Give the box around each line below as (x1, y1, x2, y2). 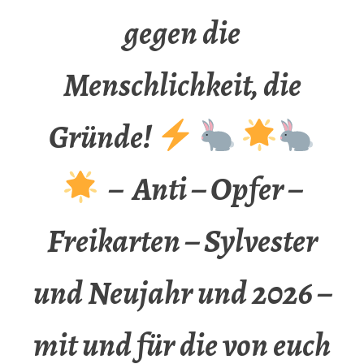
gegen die (123, 11, 240, 56)
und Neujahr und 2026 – (32, 271, 331, 316)
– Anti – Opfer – (98, 167, 302, 212)
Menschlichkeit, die (63, 63, 301, 108)
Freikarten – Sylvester (46, 219, 318, 264)
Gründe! (49, 115, 158, 160)
